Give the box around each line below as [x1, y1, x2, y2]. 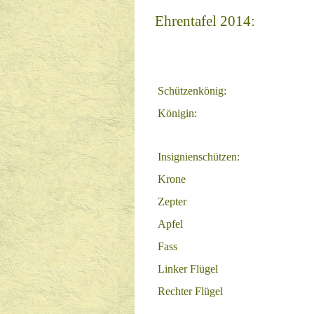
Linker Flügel [158, 263, 218, 275]
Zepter [158, 196, 186, 207]
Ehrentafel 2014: [155, 13, 255, 29]
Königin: [158, 107, 197, 119]
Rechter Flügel [158, 285, 223, 297]
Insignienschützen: [158, 151, 240, 163]
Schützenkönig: [158, 85, 226, 97]
